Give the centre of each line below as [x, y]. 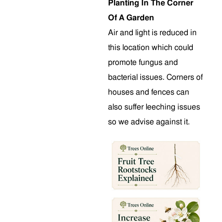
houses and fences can [149, 92]
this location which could [151, 48]
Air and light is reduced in [152, 33]
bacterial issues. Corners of [155, 77]
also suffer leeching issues [154, 107]
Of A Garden [131, 18]
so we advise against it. [149, 122]
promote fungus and [143, 62]
